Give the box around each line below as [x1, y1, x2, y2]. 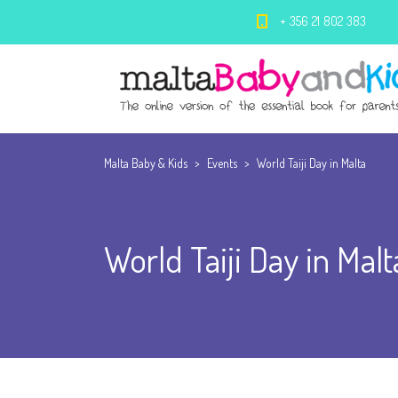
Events [207, 155, 237, 171]
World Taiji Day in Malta [257, 155, 366, 171]
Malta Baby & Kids [104, 155, 187, 171]
